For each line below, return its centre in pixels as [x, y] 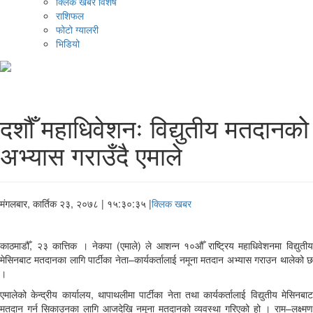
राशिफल [70, 16]
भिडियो [68, 44]
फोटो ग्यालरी [77, 30]
